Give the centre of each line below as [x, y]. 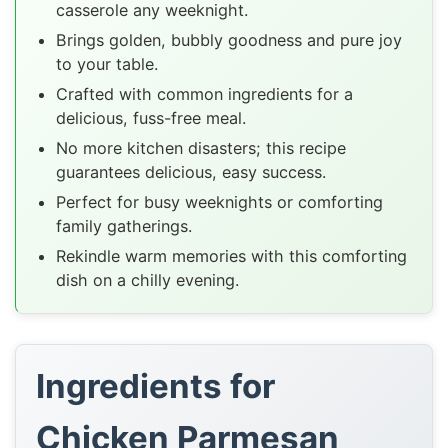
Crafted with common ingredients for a [205, 93]
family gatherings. [124, 225]
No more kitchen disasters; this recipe [201, 147]
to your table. [107, 63]
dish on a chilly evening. [148, 279]
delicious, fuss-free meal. [151, 117]
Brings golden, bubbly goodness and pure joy [229, 39]
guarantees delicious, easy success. [191, 171]
